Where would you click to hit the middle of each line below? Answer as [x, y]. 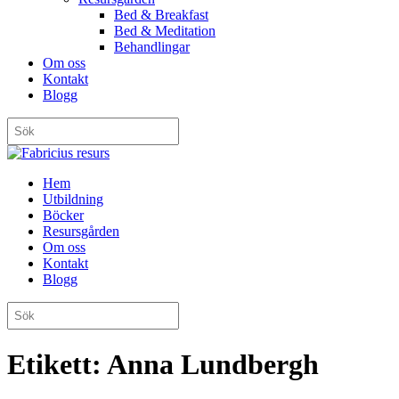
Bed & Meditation [165, 31]
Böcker [63, 215]
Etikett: [57, 365]
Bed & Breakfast [161, 15]
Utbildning [73, 199]
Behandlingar [152, 47]
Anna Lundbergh [213, 365]
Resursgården [81, 231]
